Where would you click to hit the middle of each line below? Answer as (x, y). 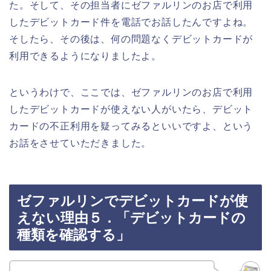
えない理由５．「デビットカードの (131, 218)
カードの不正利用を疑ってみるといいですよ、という (131, 126)
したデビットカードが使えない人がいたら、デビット (131, 109)
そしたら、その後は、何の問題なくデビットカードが (131, 39)
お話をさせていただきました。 (80, 143)
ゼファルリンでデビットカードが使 (132, 201)
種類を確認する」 (73, 235)
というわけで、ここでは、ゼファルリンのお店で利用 (131, 92)
